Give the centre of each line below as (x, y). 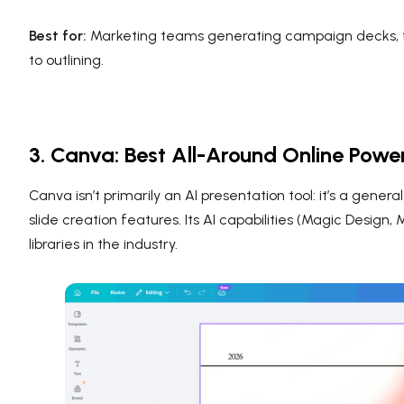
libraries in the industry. (103, 244)
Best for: (58, 36)
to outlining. (66, 60)
